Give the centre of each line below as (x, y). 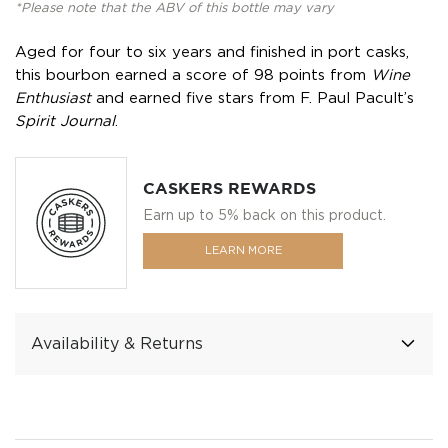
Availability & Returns (117, 344)
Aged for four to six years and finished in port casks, (212, 52)
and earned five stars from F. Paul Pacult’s (255, 98)
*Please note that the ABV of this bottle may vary (174, 8)
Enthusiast (55, 98)
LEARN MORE (243, 250)
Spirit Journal (65, 121)
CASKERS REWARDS (229, 188)
